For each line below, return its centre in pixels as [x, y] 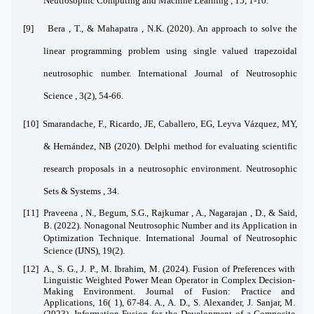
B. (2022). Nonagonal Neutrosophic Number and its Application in [170, 225]
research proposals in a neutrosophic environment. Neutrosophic [170, 168]
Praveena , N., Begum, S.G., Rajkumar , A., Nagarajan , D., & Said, [170, 212]
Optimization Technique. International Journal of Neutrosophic [170, 238]
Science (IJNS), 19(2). [84, 250]
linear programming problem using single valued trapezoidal [170, 50]
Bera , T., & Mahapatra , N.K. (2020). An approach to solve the [173, 28]
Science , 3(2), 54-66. [83, 95]
